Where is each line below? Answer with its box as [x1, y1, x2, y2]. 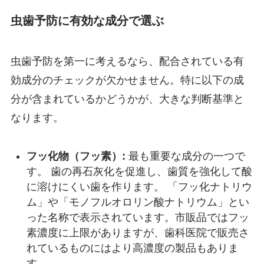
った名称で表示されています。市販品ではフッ [26, 212, 249, 224]
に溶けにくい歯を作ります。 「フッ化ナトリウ [26, 181, 252, 193]
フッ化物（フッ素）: [26, 150, 126, 163]
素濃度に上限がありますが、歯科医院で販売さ [26, 227, 249, 239]
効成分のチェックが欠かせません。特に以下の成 [10, 74, 244, 87]
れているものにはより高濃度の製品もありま [26, 242, 239, 255]
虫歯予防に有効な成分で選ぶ [10, 14, 164, 27]
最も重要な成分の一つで [125, 150, 245, 163]
